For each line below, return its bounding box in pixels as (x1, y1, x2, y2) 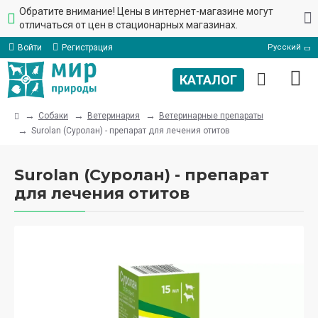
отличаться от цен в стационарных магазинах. (19, 19, 238, 31)
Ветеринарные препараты (159, 110, 263, 121)
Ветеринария (87, 110, 140, 121)
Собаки (38, 110, 68, 121)
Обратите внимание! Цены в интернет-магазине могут (19, 6, 273, 17)
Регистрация (62, 43, 113, 53)
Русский (268, 43, 301, 52)
